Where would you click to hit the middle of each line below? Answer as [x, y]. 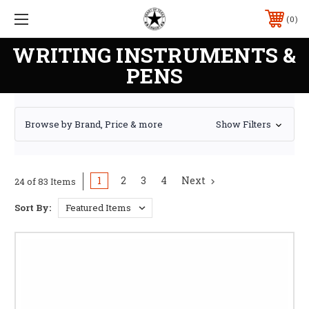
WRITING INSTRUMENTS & [154, 55]
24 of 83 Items [45, 181]
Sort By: [33, 207]
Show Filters [244, 124]
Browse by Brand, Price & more [94, 124]
